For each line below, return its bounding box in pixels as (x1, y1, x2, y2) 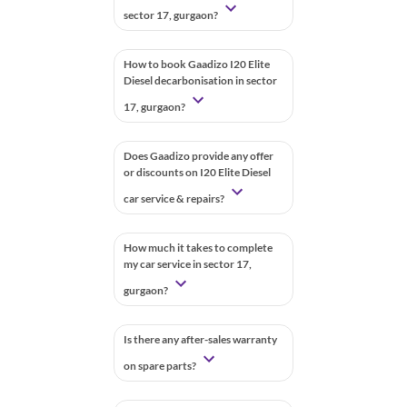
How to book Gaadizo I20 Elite (124, 56, 270, 71)
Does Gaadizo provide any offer (124, 148, 273, 163)
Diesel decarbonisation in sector (124, 73, 277, 87)
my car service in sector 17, (124, 256, 252, 271)
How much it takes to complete (124, 240, 273, 254)
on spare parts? (124, 358, 198, 372)
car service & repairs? (124, 191, 226, 205)
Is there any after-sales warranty (124, 332, 277, 346)
